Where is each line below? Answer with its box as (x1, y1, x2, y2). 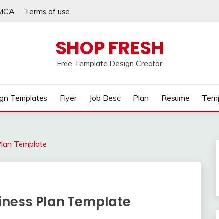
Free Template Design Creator (57, 58, 162, 68)
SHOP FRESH (55, 35, 164, 61)
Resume (161, 93, 190, 103)
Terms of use (24, 6, 70, 16)
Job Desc (89, 93, 121, 103)
